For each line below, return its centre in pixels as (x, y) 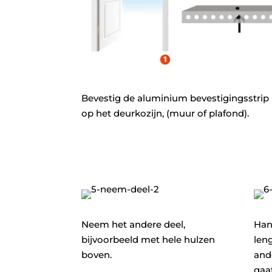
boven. (97, 255)
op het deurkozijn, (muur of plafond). (167, 113)
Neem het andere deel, (134, 225)
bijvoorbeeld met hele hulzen (148, 240)
